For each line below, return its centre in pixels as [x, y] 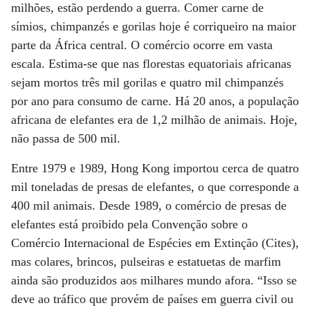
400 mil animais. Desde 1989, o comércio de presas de [149, 206]
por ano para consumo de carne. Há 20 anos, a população [155, 101]
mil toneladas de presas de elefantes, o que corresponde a [155, 187]
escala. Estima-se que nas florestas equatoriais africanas [151, 64]
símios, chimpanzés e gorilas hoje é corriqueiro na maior [154, 26]
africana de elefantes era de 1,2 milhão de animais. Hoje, [154, 120]
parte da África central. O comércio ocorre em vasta [142, 45]
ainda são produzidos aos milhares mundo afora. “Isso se [154, 280]
